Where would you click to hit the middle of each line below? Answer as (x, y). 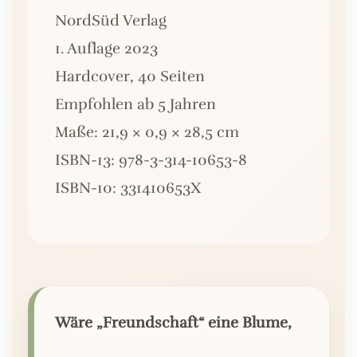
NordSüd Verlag (111, 21)
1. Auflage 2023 (106, 49)
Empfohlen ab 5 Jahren (135, 105)
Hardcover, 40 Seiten (130, 77)
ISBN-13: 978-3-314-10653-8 (151, 161)
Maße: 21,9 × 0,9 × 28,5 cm (147, 133)
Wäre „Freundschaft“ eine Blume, (173, 323)
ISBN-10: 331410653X (128, 188)
